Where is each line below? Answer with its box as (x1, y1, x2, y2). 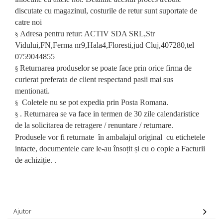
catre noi (15, 18, 42, 26)
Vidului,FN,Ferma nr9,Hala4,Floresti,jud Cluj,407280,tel (15, 41, 194, 49)
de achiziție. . (15, 156, 56, 164)
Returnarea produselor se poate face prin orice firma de (20, 64, 192, 72)
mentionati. (15, 87, 50, 95)
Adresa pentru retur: (20, 29, 84, 38)
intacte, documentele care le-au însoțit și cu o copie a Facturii (15, 144, 205, 153)
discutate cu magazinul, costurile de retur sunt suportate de (15, 6, 197, 15)
